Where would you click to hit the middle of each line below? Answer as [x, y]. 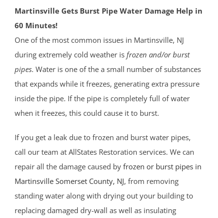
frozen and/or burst [158, 55]
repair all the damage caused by [69, 167]
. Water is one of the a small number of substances [116, 69]
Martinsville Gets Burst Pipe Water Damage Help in [109, 11]
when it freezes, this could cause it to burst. [87, 113]
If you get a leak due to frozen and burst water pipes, [103, 137]
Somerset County [84, 181]
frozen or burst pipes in [162, 167]
